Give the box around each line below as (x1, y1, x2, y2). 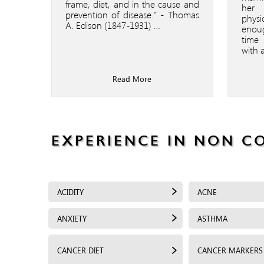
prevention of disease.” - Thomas (65, 8, 199, 21)
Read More (113, 73, 152, 84)
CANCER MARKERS (197, 245, 263, 255)
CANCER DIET (57, 245, 104, 255)
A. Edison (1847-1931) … (65, 18, 160, 31)
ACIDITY (57, 186, 84, 197)
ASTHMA (197, 213, 227, 223)
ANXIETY (57, 213, 87, 223)
